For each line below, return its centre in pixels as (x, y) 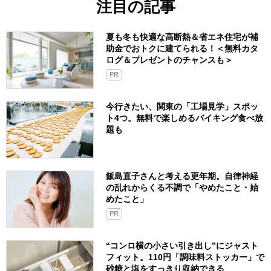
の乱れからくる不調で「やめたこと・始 (182, 188)
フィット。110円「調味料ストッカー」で (185, 257)
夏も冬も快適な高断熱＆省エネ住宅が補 (182, 37)
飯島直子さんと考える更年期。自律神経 (182, 176)
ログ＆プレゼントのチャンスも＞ (169, 60)
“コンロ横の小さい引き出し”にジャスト (182, 246)
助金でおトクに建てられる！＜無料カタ (182, 49)
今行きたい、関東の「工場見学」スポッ (182, 107)
